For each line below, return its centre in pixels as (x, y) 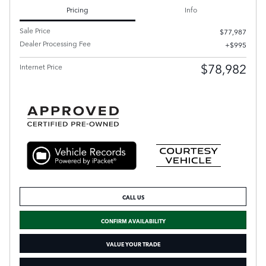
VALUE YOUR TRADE (133, 244)
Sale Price (35, 30)
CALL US (133, 197)
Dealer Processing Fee (55, 43)
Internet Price (41, 66)
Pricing (77, 9)
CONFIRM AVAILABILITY (133, 220)
